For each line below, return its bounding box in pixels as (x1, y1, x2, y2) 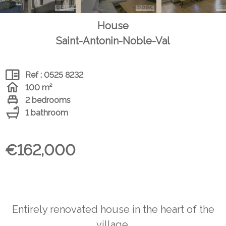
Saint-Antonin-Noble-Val (56, 35, 170, 47)
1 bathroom (25, 107, 68, 118)
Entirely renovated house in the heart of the (12, 203, 214, 216)
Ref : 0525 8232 (25, 70, 83, 80)
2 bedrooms (25, 95, 71, 105)
